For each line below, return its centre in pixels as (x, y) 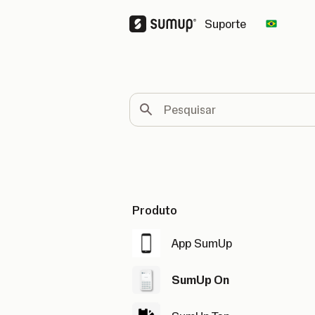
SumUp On (200, 280)
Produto (155, 210)
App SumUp (202, 243)
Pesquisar (152, 99)
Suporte (225, 24)
